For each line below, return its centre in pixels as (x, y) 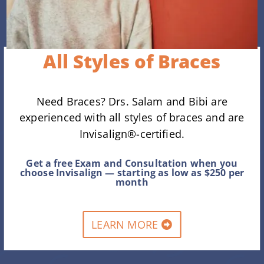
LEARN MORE (125, 225)
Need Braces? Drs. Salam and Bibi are (132, 101)
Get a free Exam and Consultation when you (132, 163)
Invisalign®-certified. (132, 134)
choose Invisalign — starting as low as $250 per (132, 173)
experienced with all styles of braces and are (132, 118)
